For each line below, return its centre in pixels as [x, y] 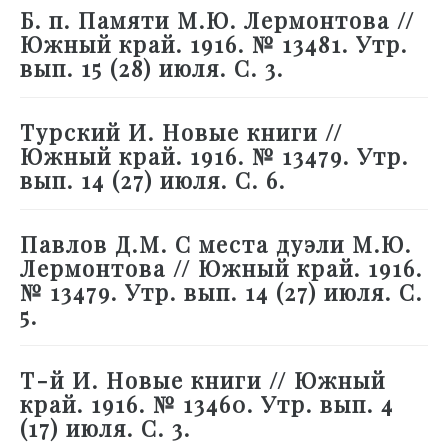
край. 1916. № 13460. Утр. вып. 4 [207, 404]
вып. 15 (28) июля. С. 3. [152, 68]
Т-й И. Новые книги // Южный [203, 380]
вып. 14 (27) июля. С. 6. [153, 180]
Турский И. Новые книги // [181, 132]
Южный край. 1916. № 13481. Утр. [214, 44]
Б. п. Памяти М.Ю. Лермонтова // [217, 20]
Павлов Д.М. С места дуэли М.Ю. [216, 244]
